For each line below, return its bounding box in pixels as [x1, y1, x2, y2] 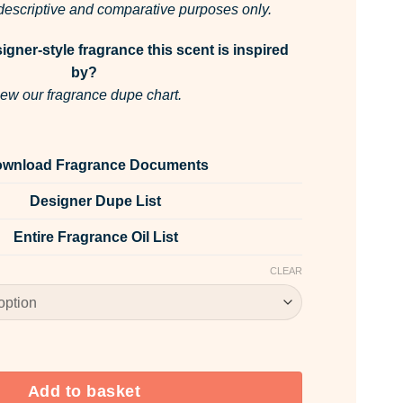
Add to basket [27, 382, 141, 401]
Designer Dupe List [30, 193, 161, 210]
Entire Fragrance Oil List [13, 229, 178, 246]
